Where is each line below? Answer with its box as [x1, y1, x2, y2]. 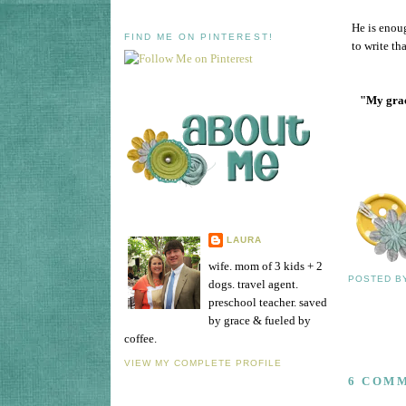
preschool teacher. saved [208, 295, 327, 309]
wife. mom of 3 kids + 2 [208, 258, 323, 273]
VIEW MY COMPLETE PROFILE [124, 358, 283, 369]
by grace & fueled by [208, 313, 311, 327]
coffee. [124, 331, 157, 345]
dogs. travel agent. [208, 276, 298, 291]
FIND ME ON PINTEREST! [124, 31, 274, 42]
